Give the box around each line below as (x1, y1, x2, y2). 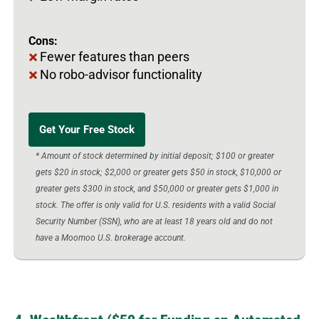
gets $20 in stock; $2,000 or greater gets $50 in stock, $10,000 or (36, 167, 281, 177)
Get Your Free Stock (39, 122, 135, 136)
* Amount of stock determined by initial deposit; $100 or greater (36, 150, 274, 161)
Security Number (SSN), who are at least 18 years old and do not (36, 216, 273, 226)
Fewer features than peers (40, 48, 189, 64)
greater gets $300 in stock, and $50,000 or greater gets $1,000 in (36, 183, 278, 194)
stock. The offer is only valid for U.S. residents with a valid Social (36, 199, 276, 210)
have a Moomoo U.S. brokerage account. (36, 232, 186, 243)
